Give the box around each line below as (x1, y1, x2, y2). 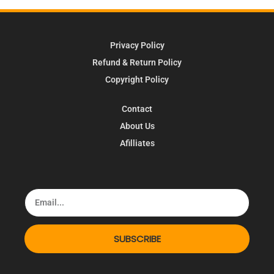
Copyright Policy (105, 74, 169, 84)
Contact (122, 103, 152, 114)
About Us (119, 120, 155, 131)
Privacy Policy (109, 40, 165, 50)
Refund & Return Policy (92, 57, 182, 67)
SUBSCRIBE (113, 232, 161, 245)
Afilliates (119, 138, 155, 148)
